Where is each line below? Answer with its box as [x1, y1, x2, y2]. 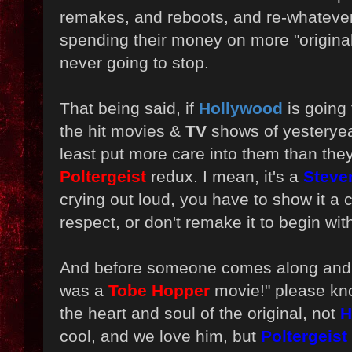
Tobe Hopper [108, 281, 210, 300]
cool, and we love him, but [60, 327, 261, 346]
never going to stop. [60, 53, 209, 72]
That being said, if [60, 99, 199, 118]
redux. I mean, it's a [146, 167, 303, 186]
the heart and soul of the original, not [60, 304, 340, 323]
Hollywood [199, 99, 283, 118]
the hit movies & [60, 122, 185, 141]
